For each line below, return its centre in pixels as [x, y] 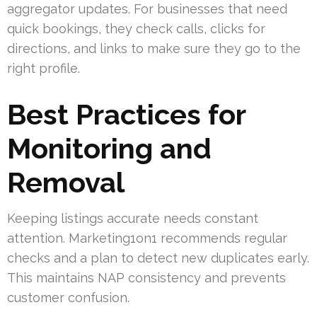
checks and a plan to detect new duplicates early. [158, 258]
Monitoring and [109, 149]
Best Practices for [126, 115]
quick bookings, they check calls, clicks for [136, 29]
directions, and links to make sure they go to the [154, 49]
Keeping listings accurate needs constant [133, 219]
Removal [66, 183]
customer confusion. [68, 298]
